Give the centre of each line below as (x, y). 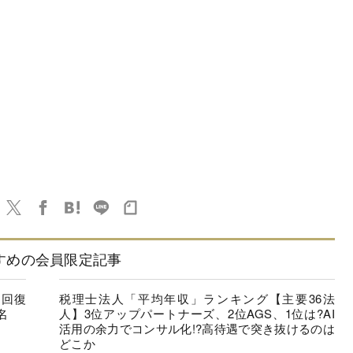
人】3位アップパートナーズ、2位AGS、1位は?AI (197, 314)
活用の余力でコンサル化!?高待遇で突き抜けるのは (197, 329)
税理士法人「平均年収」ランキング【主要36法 (197, 299)
